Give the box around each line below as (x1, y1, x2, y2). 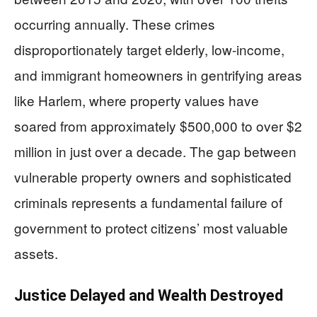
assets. (14, 243, 58, 263)
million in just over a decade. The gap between (14, 141, 296, 161)
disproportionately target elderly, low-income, (14, 39, 284, 59)
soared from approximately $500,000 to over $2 (14, 115, 302, 135)
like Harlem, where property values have (14, 90, 259, 110)
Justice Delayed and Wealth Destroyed (14, 286, 283, 304)
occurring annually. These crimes (14, 13, 215, 33)
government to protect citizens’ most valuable (14, 217, 288, 237)
